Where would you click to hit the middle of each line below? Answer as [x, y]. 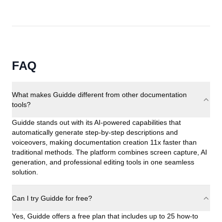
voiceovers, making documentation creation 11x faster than [104, 142]
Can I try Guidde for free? [52, 198]
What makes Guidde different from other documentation [99, 95]
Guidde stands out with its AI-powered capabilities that [96, 122]
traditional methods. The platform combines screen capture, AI [110, 152]
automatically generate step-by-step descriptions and [95, 132]
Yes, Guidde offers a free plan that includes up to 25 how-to [105, 216]
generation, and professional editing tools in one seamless [103, 162]
